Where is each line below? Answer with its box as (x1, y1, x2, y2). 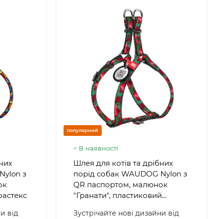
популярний (66, 128, 98, 133)
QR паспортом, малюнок (73, 180, 168, 189)
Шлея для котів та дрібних (73, 158, 173, 168)
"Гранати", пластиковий (73, 191, 162, 200)
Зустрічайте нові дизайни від (73, 209, 179, 218)
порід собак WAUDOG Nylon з (73, 169, 187, 178)
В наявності (78, 144, 118, 152)
